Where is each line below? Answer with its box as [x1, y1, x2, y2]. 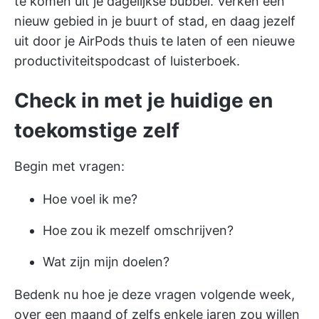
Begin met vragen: [14, 158, 125, 174]
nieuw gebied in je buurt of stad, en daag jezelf [14, 13, 296, 28]
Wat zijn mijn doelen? [43, 253, 169, 269]
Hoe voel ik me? [43, 191, 137, 206]
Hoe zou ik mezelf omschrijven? [43, 222, 234, 238]
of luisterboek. [150, 53, 240, 68]
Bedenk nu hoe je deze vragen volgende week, [14, 286, 295, 302]
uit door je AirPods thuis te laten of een [14, 33, 252, 48]
